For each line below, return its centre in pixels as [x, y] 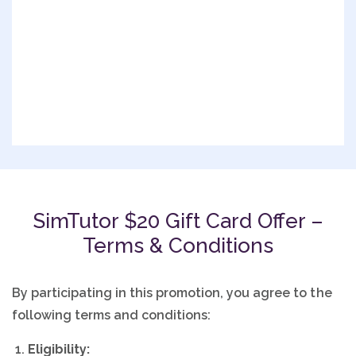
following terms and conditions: [112, 315]
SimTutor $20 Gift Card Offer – [178, 221]
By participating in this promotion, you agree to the [172, 292]
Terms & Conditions [178, 245]
